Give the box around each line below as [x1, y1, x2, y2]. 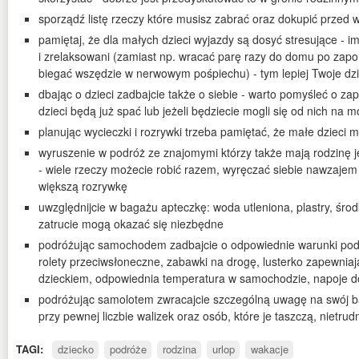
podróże [109, 341, 147, 357]
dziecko [57, 341, 94, 357]
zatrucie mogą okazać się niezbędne [38, 216, 224, 232]
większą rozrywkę [38, 178, 127, 195]
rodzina [162, 341, 196, 357]
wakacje [250, 341, 288, 357]
